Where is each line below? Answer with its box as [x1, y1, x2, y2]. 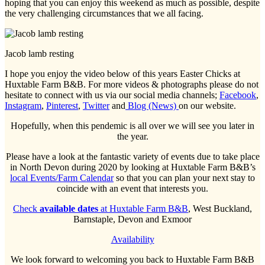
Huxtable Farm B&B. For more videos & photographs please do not [5, 79, 258, 89]
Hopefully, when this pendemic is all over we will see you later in [11, 120, 254, 131]
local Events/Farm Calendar [10, 172, 114, 183]
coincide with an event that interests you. [57, 183, 208, 193]
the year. [117, 131, 148, 141]
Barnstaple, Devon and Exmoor [73, 214, 192, 224]
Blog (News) [125, 100, 179, 111]
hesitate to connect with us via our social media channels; [5, 89, 219, 100]
